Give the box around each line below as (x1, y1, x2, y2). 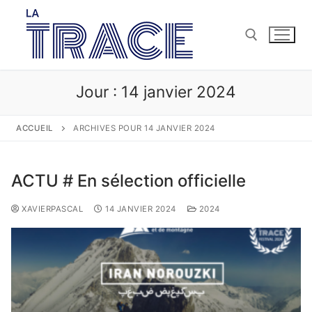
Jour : (76, 82, 121, 101)
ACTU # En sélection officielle (11, 170, 246, 191)
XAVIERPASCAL (19, 203, 83, 214)
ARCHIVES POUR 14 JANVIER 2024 (73, 123, 215, 133)
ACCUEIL (16, 123, 54, 133)
